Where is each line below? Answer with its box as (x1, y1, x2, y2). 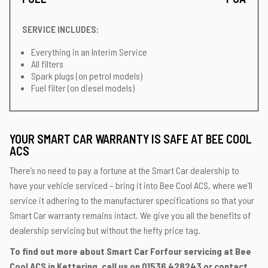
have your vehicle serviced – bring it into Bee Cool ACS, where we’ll (10, 179, 252, 191)
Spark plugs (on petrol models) (31, 70, 142, 81)
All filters (31, 58, 63, 69)
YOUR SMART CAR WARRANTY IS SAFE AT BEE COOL (10, 132, 252, 146)
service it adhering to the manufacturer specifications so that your (10, 194, 254, 206)
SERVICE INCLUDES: (22, 23, 99, 35)
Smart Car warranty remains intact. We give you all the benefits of (10, 209, 251, 221)
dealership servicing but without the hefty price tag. (10, 224, 200, 236)
